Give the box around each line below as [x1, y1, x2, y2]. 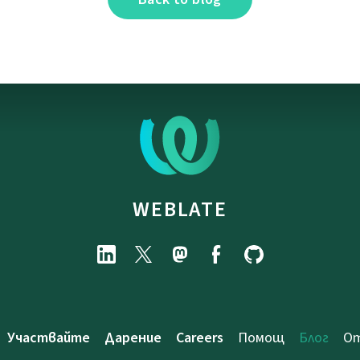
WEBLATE [133, 194, 227, 223]
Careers [176, 327, 223, 347]
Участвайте [7, 327, 90, 347]
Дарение [104, 327, 162, 347]
